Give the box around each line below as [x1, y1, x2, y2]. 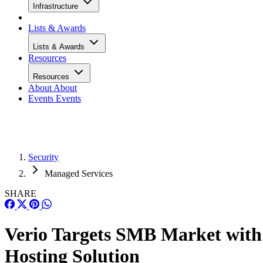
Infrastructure [33, 2, 80, 11]
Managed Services [45, 168, 113, 178]
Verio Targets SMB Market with [5, 224, 262, 245]
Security [28, 152, 59, 162]
